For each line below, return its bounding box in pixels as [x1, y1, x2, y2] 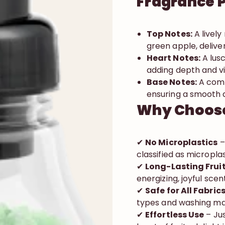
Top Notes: [147, 28, 192, 40]
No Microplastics [145, 137, 218, 148]
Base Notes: [147, 76, 197, 88]
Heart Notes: [147, 52, 200, 64]
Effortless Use [145, 209, 204, 220]
